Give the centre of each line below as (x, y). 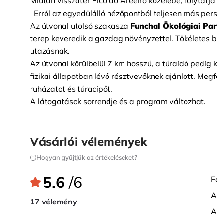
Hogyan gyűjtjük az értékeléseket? (87, 157)
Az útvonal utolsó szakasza (79, 26)
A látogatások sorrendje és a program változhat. (118, 101)
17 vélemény (54, 201)
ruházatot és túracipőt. (71, 89)
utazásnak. (50, 51)
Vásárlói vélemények (89, 141)
